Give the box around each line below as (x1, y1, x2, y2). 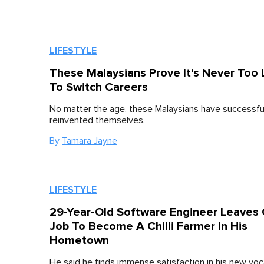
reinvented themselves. (49, 115, 145, 126)
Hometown (49, 233, 109, 248)
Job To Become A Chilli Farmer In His (49, 219, 247, 234)
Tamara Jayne (62, 136, 117, 146)
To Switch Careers (49, 80, 148, 95)
